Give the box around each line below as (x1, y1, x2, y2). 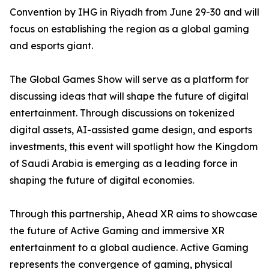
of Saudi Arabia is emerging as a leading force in (10, 157, 238, 169)
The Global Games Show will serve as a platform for (10, 73, 249, 85)
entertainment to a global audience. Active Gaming (10, 241, 249, 253)
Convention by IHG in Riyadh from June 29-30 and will (10, 6, 259, 18)
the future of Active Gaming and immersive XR (10, 225, 225, 237)
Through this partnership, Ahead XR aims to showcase (10, 208, 258, 220)
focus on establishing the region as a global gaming (10, 23, 249, 35)
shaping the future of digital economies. (10, 174, 194, 186)
